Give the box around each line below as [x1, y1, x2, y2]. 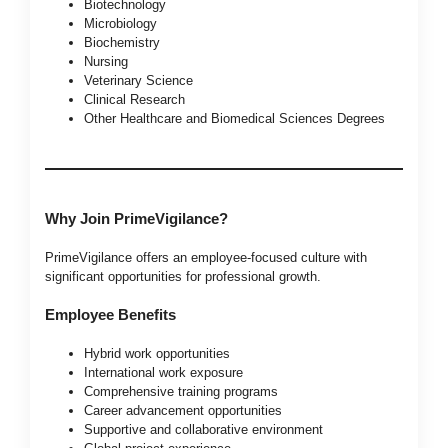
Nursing [84, 54, 128, 70]
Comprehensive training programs [84, 383, 278, 399]
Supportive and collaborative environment [84, 421, 323, 437]
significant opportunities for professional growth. [45, 269, 321, 285]
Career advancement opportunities [84, 402, 282, 418]
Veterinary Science [84, 73, 193, 89]
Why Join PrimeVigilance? [45, 210, 228, 228]
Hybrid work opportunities [84, 345, 230, 361]
